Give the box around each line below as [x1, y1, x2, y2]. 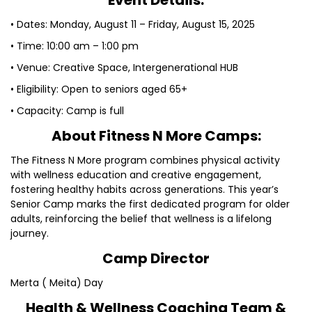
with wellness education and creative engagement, [10, 168, 261, 182]
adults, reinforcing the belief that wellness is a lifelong [10, 212, 272, 226]
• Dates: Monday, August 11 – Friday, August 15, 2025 [10, 17, 255, 31]
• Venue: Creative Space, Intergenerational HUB [10, 61, 238, 75]
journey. [10, 226, 49, 240]
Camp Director [102, 249, 210, 268]
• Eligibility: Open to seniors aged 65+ [10, 82, 187, 96]
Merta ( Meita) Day [10, 276, 103, 290]
